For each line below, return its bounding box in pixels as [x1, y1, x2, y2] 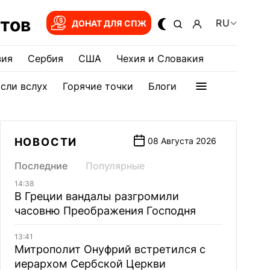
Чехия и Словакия [116, 52, 204, 64]
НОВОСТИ [14, 136, 78, 148]
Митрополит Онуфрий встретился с [14, 243, 206, 256]
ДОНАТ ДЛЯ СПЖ [71, 17, 146, 28]
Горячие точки [62, 80, 133, 92]
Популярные [85, 160, 145, 172]
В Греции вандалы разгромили [14, 190, 179, 202]
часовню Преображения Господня [14, 204, 196, 217]
